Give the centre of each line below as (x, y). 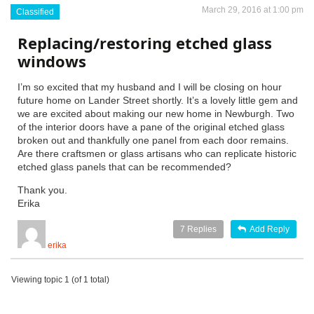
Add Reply (269, 229)
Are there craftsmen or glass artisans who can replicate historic (157, 153)
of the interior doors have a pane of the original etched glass (151, 127)
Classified (35, 12)
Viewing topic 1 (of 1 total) (60, 280)
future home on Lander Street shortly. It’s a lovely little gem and (158, 100)
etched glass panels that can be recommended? (124, 167)
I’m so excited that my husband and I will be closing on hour (150, 87)
